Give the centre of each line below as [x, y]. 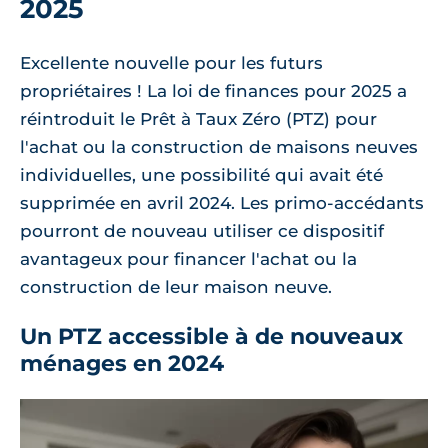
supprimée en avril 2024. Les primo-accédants [222, 202]
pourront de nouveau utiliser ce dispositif [202, 230]
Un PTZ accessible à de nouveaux [211, 336]
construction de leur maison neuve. [176, 286]
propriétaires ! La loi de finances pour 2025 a [213, 90]
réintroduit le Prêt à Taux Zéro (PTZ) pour [198, 118]
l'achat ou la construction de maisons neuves [219, 146]
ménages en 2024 [122, 363]
